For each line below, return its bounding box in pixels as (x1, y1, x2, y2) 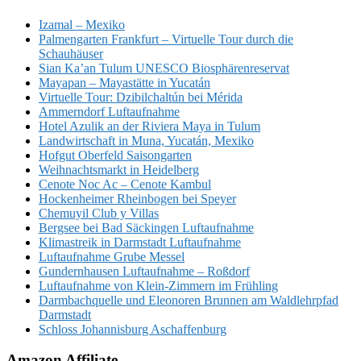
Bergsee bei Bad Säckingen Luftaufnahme (39, 220, 254, 234)
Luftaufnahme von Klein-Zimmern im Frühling (39, 278, 278, 293)
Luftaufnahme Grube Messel (39, 249, 185, 263)
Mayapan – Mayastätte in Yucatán (39, 75, 210, 89)
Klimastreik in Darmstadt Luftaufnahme (39, 234, 241, 249)
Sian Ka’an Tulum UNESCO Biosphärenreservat (39, 60, 289, 75)
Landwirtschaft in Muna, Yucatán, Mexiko (39, 133, 254, 147)
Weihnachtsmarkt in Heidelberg (39, 162, 199, 176)
